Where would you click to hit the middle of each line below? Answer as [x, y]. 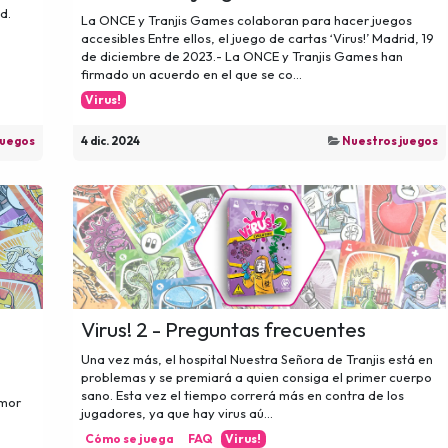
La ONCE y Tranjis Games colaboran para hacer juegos [246, 20]
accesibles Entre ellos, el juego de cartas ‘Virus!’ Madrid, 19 [257, 38]
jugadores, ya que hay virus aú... [176, 412]
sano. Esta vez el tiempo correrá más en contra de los [242, 394]
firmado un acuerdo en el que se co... [191, 74]
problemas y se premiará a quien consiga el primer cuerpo [256, 376]
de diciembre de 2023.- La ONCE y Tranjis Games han [241, 56]
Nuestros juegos [390, 141]
